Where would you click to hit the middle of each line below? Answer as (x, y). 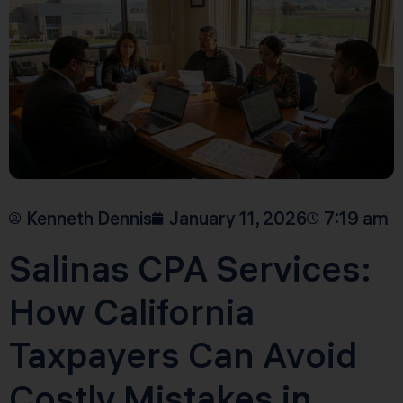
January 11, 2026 (238, 219)
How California (132, 312)
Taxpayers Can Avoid (183, 355)
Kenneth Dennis (89, 219)
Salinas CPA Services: (190, 269)
